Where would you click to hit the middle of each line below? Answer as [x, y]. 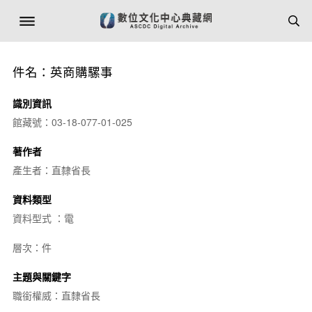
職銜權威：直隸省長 [56, 295]
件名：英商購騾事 [62, 71]
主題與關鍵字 [41, 276]
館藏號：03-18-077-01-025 [72, 122]
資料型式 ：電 [43, 218]
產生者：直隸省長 [51, 170]
